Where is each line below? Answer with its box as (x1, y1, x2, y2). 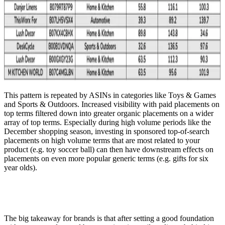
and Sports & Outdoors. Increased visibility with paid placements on (4, 100, 219, 109)
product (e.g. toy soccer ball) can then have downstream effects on (4, 145, 213, 154)
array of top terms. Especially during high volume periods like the (4, 118, 211, 127)
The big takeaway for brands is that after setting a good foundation (4, 214, 214, 223)
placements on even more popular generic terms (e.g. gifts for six (4, 154, 208, 163)
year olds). (4, 163, 37, 172)
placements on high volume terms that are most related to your (4, 136, 200, 145)
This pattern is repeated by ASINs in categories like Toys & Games (4, 91, 216, 100)
